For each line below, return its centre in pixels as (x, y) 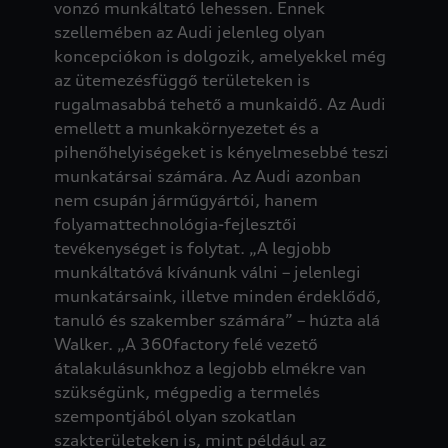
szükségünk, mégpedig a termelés (186, 391)
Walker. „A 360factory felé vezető (185, 343)
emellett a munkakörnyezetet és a (186, 127)
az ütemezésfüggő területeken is (181, 79)
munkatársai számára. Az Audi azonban (207, 175)
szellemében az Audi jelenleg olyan (189, 31)
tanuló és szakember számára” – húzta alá (216, 319)
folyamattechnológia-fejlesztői (175, 223)
